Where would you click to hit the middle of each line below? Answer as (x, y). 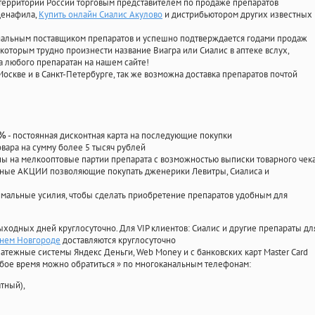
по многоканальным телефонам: (187, 264)
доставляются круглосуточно (118, 240)
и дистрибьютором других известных (237, 15)
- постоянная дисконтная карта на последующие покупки (119, 136)
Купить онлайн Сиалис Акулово (101, 15)
